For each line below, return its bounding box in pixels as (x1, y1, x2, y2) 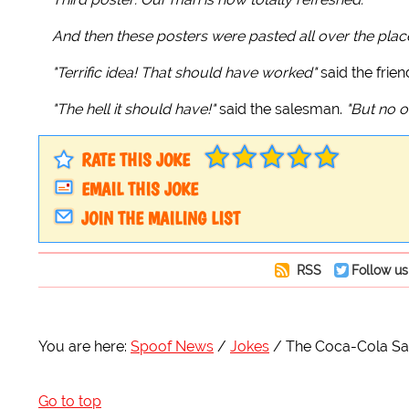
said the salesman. (215, 100, 346, 118)
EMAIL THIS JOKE (81, 177, 198, 200)
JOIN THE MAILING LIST (81, 206, 240, 229)
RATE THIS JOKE (81, 148, 190, 171)
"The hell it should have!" (52, 100, 215, 118)
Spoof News (131, 337, 214, 355)
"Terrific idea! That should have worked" (52, 63, 317, 81)
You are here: (38, 337, 127, 355)
